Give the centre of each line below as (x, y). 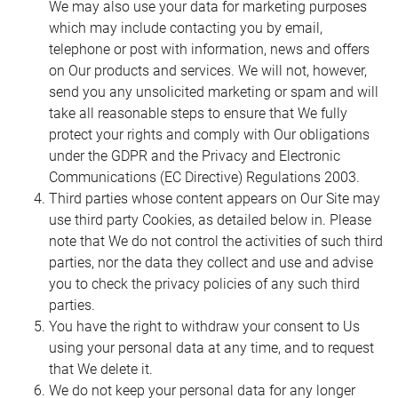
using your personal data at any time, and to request (211, 348)
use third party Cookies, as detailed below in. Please (210, 220)
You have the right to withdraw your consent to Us (204, 326)
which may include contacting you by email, (186, 28)
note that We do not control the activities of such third (216, 241)
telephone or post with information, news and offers (209, 49)
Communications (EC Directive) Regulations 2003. (204, 177)
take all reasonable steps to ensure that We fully (198, 113)
